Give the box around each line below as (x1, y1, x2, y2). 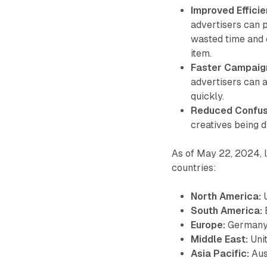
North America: (191, 190, 262, 202)
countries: (172, 162, 217, 173)
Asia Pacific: (191, 247, 250, 259)
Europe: (191, 219, 226, 231)
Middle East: (191, 233, 249, 245)
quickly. (191, 90, 225, 102)
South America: (191, 204, 263, 216)
